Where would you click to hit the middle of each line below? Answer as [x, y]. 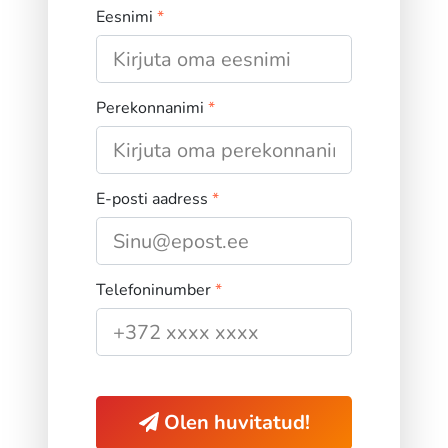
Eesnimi [126, 17]
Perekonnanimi [152, 108]
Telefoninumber [155, 290]
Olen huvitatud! [234, 423]
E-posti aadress [154, 199]
